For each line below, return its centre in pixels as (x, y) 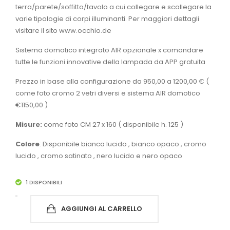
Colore (27, 144)
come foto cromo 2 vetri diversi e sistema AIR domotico (108, 93)
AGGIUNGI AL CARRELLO (102, 209)
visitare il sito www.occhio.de (63, 31)
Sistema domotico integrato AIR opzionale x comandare (109, 50)
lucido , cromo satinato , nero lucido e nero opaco (99, 156)
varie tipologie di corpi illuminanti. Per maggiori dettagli (107, 19)
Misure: (29, 124)
